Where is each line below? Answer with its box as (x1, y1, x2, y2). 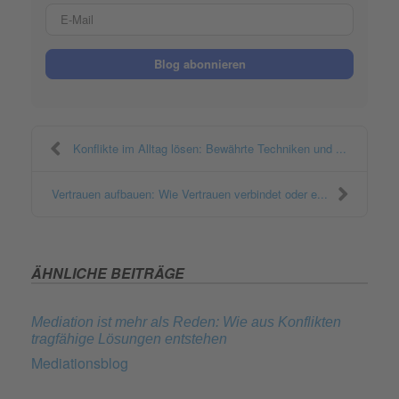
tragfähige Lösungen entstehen (31, 330, 227, 346)
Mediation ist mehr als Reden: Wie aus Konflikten (31, 313, 341, 330)
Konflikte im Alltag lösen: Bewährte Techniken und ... (73, 139, 346, 157)
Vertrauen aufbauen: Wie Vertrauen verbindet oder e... (51, 184, 328, 202)
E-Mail (199, 2, 240, 23)
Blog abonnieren (153, 54, 246, 72)
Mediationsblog (31, 352, 128, 373)
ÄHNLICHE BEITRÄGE (31, 262, 184, 283)
